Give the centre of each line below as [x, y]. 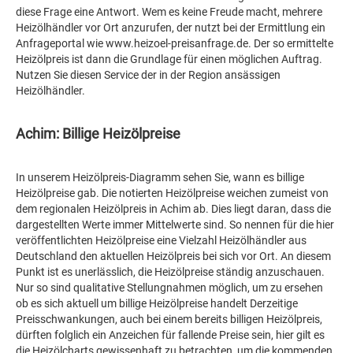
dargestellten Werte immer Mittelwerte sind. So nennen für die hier [175, 225]
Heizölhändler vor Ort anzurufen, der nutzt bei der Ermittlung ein [171, 28]
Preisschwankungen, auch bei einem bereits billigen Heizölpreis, [169, 319]
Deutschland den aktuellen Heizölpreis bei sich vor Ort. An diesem [173, 256]
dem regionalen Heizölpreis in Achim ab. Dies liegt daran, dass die [173, 209]
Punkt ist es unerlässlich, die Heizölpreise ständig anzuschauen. [170, 272]
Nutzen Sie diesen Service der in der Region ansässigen [148, 75]
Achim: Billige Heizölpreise [98, 134]
